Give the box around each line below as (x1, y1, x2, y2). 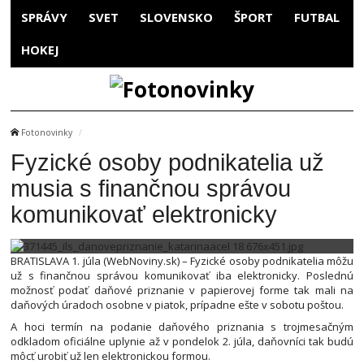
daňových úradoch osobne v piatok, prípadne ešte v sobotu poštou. (11, 297, 344, 312)
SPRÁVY (21, 8, 67, 25)
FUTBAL (294, 8, 340, 25)
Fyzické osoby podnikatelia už (11, 149, 324, 175)
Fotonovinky (21, 127, 72, 139)
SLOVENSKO (140, 8, 213, 25)
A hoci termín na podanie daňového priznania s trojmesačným (11, 319, 353, 335)
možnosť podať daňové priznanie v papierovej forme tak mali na (11, 282, 353, 297)
